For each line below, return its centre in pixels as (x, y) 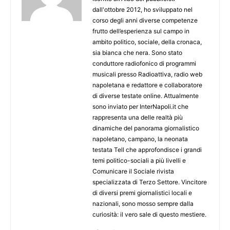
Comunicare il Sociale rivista (133, 171)
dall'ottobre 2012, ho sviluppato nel (142, 10)
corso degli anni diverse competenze (145, 21)
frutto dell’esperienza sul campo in (141, 31)
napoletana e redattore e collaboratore (147, 85)
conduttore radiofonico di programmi (144, 64)
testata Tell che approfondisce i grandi (147, 150)
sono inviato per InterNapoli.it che (140, 107)
